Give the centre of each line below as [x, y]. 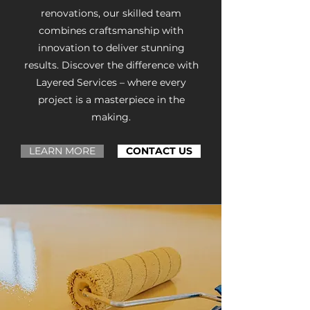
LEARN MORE [62, 151]
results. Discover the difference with [111, 65]
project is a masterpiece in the [111, 100]
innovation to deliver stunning [111, 48]
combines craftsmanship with [111, 30]
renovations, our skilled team [111, 13]
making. [111, 117]
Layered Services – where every [111, 82]
